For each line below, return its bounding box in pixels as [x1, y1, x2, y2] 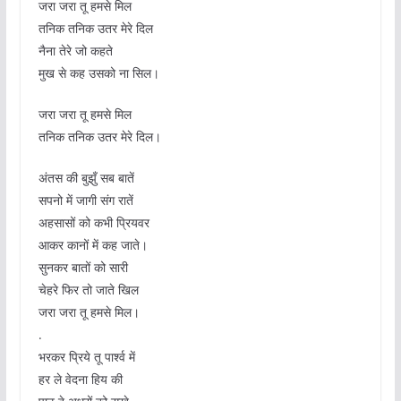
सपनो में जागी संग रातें [38, 192, 133, 209]
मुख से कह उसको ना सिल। [38, 64, 159, 82]
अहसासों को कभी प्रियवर [38, 214, 149, 232]
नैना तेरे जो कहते [38, 42, 113, 60]
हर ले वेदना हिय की [38, 371, 123, 388]
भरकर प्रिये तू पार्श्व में [38, 348, 135, 366]
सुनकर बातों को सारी [38, 259, 128, 277]
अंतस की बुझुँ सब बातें [38, 169, 134, 187]
